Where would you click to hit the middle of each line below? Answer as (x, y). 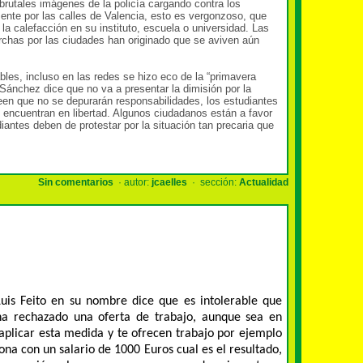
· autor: (132, 182)
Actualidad (264, 182)
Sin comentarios (76, 182)
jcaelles (169, 182)
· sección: (213, 182)
